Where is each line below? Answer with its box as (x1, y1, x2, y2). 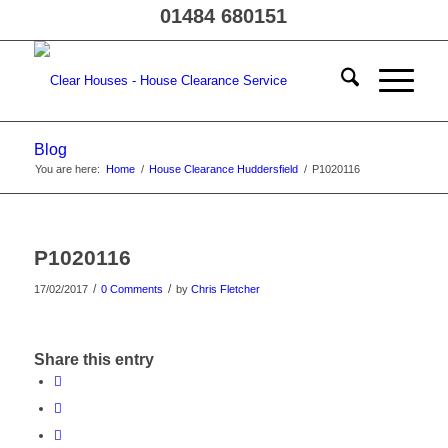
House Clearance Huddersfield (148, 163, 298, 175)
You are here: (34, 163, 100, 175)
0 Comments (100, 283, 163, 295)
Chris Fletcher (190, 283, 260, 295)
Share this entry (33, 351, 154, 369)
